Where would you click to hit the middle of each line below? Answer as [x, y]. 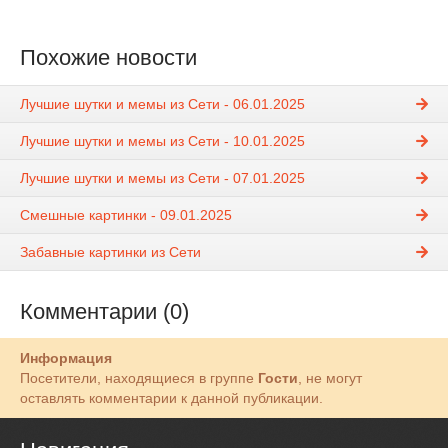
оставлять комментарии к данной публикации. [171, 397]
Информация [66, 357]
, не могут [330, 377]
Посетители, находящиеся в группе [139, 377]
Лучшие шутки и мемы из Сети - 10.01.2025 [162, 140]
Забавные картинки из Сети [110, 251]
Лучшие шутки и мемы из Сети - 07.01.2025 [162, 177]
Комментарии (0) [104, 311]
